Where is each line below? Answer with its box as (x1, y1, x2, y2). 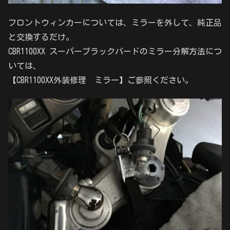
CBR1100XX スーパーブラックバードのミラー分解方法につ (8, 47, 222, 55)
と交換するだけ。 (8, 32, 74, 41)
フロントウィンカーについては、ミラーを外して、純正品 (8, 18, 222, 27)
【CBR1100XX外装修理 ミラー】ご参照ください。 (8, 75, 193, 84)
